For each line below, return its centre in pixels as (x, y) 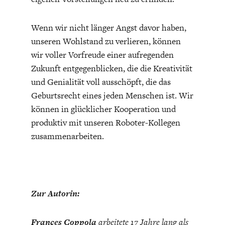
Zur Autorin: (55, 193)
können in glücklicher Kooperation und (103, 109)
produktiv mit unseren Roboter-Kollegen (105, 122)
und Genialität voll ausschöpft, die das (101, 82)
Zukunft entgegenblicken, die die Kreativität (111, 68)
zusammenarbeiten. (67, 136)
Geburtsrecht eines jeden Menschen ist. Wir (112, 95)
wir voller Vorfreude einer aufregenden (102, 54)
